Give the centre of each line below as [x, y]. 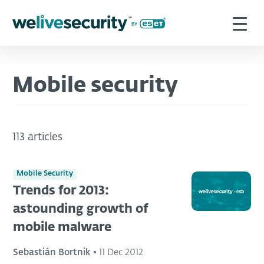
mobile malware [62, 227]
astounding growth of [80, 209]
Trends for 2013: [61, 191]
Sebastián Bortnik [52, 252]
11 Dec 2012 [121, 252]
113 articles [37, 137]
